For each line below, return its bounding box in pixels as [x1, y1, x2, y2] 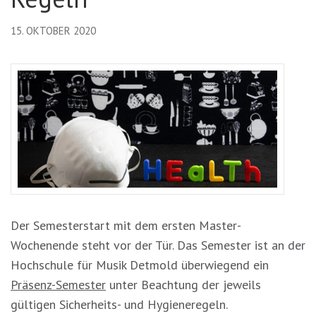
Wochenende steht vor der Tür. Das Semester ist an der [11, 237, 305, 254]
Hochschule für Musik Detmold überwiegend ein [11, 257, 269, 274]
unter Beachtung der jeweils [106, 276, 261, 293]
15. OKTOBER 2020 [11, 24, 96, 37]
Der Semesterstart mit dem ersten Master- [11, 217, 241, 234]
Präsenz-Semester [11, 276, 106, 293]
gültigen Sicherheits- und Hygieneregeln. [11, 296, 228, 313]
